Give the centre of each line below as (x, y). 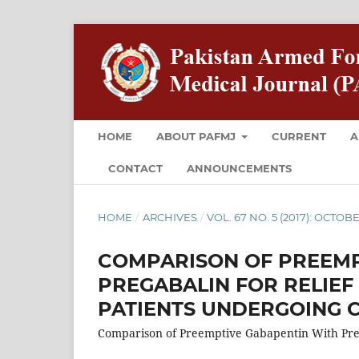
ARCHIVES (169, 217)
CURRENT (299, 136)
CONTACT (135, 168)
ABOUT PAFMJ (198, 136)
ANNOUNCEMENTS (239, 168)
